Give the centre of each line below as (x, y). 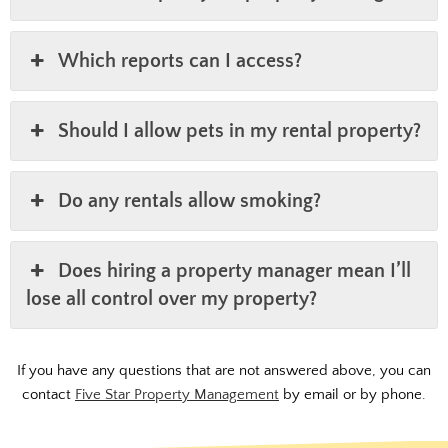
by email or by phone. (352, 395)
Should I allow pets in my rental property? (240, 131)
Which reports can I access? (180, 61)
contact (48, 395)
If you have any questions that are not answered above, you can (224, 371)
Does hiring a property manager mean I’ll (235, 271)
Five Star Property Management (177, 395)
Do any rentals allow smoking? (190, 201)
